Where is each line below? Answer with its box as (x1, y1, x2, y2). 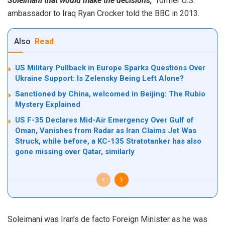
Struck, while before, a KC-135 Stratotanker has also (15, 137, 201, 146)
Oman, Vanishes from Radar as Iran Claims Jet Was (15, 126, 196, 136)
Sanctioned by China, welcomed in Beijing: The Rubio (15, 89, 205, 99)
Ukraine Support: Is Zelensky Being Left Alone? (15, 74, 184, 83)
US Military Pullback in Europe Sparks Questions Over (15, 63, 205, 73)
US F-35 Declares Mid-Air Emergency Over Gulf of (15, 116, 194, 125)
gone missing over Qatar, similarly (15, 147, 135, 157)
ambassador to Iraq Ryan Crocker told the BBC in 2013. (8, 9, 199, 19)
